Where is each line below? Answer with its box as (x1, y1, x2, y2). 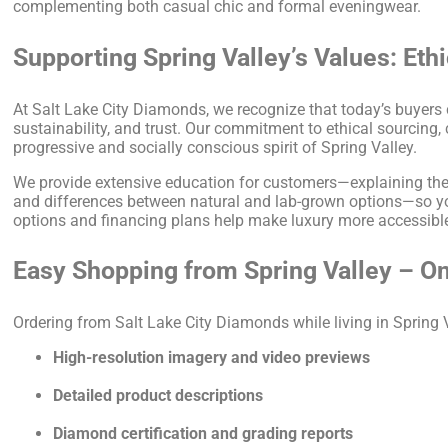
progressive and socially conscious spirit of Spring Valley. (13, 137, 418, 157)
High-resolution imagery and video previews (53, 348, 371, 368)
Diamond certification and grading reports (53, 424, 354, 444)
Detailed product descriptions (53, 386, 264, 406)
